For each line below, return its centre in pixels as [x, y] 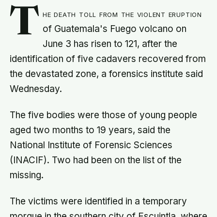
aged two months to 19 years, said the [90, 130]
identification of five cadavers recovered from [108, 59]
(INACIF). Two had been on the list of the [96, 160]
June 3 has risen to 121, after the [110, 44]
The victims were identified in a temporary [98, 201]
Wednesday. [36, 89]
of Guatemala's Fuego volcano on [115, 29]
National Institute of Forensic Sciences [91, 145]
